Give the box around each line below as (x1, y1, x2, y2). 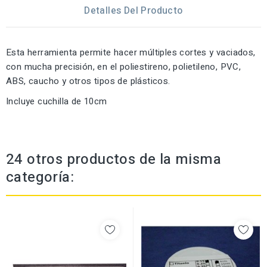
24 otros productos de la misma (6, 149, 221, 170)
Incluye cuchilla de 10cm (6, 95, 107, 108)
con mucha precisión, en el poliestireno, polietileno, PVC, (6, 60, 241, 74)
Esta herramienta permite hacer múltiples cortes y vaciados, (6, 46, 256, 60)
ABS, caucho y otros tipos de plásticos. (6, 74, 170, 88)
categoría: (6, 167, 74, 188)
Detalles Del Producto (84, 4, 183, 18)
